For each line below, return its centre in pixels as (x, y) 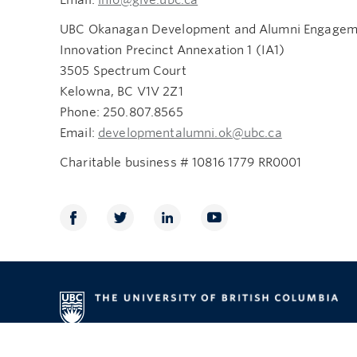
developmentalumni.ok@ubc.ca (190, 133)
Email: (79, 133)
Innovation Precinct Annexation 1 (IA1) (173, 51)
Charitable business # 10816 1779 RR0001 (181, 163)
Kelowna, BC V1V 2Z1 (122, 92)
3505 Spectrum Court (123, 71)
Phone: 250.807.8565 (122, 113)
